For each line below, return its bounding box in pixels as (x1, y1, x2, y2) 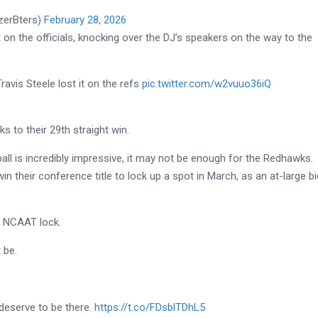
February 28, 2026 (44, 13, 127, 26)
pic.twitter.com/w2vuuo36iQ (142, 77, 272, 90)
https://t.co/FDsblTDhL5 (94, 300, 206, 314)
